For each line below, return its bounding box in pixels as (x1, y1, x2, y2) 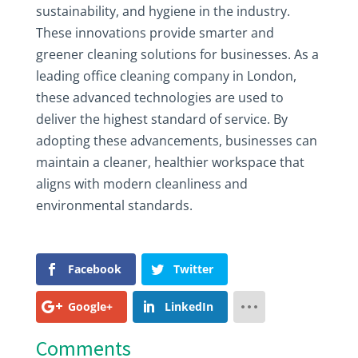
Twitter (173, 261, 213, 276)
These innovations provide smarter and (35, 24, 274, 42)
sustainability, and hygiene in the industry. (35, 2, 290, 20)
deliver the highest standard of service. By (35, 110, 288, 128)
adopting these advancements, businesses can (35, 132, 317, 149)
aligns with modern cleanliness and (35, 175, 248, 193)
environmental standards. (35, 197, 193, 214)
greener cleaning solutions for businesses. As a (35, 46, 319, 63)
